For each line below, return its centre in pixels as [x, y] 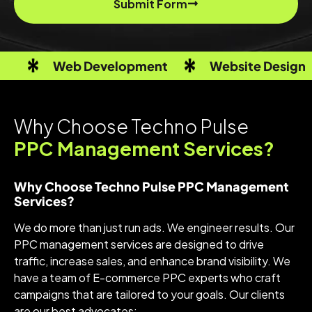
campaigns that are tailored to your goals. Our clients [149, 294]
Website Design [258, 65]
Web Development [110, 65]
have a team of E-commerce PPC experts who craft [147, 277]
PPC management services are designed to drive [139, 244]
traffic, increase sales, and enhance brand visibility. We [152, 260]
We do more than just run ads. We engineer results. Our [154, 227]
